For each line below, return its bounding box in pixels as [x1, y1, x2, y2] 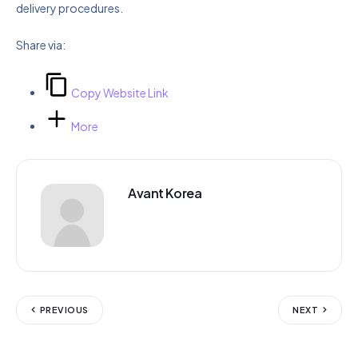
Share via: [16, 38, 66, 53]
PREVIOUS [40, 304, 89, 316]
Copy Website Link [71, 86, 169, 101]
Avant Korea [128, 184, 202, 201]
